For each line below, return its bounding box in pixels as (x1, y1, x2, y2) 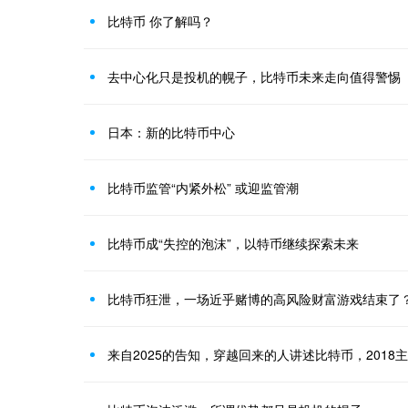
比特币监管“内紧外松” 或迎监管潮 (107, 178, 299, 197)
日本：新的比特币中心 (107, 123, 235, 141)
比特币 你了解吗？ (107, 12, 213, 30)
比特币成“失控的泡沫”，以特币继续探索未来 (107, 234, 359, 252)
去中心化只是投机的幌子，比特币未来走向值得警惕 (107, 67, 401, 86)
